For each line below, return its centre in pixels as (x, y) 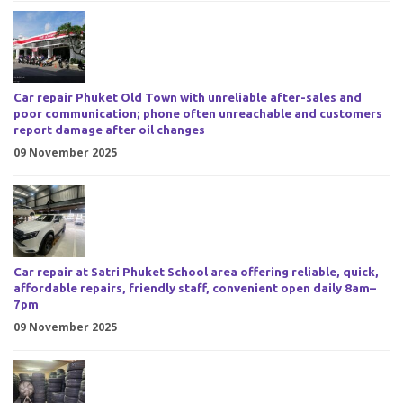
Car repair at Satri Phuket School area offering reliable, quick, (196, 273)
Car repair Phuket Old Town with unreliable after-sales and (188, 98)
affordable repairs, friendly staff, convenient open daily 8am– (195, 289)
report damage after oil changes (109, 130)
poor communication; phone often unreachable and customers (198, 114)
